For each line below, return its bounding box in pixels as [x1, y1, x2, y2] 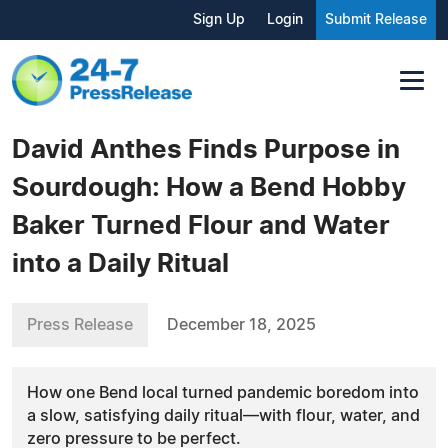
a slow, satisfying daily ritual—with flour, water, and [27, 407, 420, 424]
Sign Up [193, 13, 245, 27]
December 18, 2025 [167, 316, 316, 333]
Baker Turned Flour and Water [12, 212, 390, 239]
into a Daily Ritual [12, 250, 229, 277]
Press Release [27, 316, 133, 333]
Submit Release [325, 13, 427, 27]
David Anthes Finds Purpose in [12, 136, 400, 163]
